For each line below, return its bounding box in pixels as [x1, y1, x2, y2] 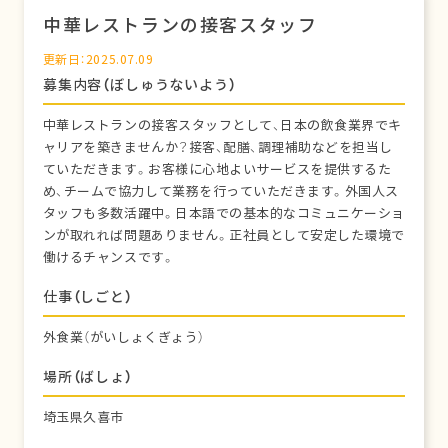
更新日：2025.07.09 [42, 51, 154, 67]
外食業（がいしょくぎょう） [42, 329, 205, 346]
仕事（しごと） [42, 287, 133, 306]
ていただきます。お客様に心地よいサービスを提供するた [42, 161, 392, 178]
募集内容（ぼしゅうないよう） [42, 75, 237, 94]
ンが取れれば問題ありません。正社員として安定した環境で [42, 227, 405, 244]
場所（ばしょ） [42, 367, 133, 386]
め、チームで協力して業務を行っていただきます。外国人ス [42, 183, 399, 200]
